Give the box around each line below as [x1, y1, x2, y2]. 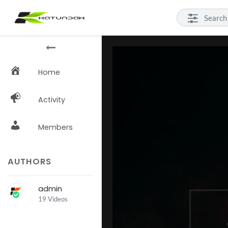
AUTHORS [8, 156, 51, 167]
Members [38, 122, 73, 132]
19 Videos [38, 195, 68, 203]
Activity [38, 95, 65, 105]
